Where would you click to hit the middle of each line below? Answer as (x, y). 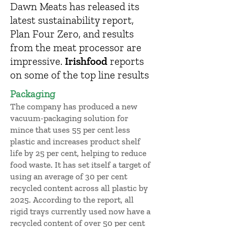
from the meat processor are (76, 47)
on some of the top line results (80, 75)
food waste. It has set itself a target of (80, 165)
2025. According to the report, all (72, 200)
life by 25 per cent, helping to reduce (78, 153)
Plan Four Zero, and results (72, 34)
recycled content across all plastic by (79, 188)
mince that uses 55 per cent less (70, 130)
